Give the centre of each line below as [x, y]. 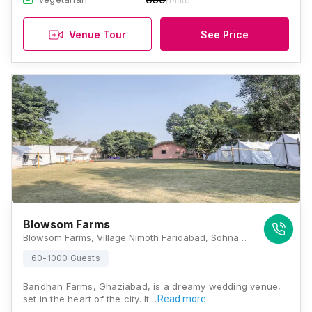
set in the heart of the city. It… [90, 299]
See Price [225, 34]
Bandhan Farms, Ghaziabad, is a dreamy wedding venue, [152, 286]
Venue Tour [97, 34]
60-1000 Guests [66, 258]
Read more [181, 299]
